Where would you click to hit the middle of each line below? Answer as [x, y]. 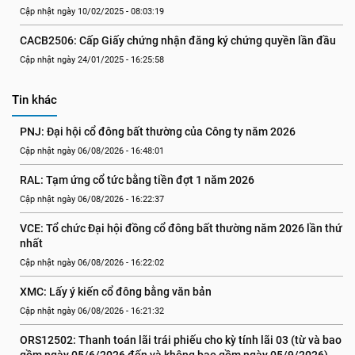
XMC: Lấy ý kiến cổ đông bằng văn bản [116, 292]
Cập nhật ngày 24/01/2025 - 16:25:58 [92, 60]
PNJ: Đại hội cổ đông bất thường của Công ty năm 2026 [158, 132]
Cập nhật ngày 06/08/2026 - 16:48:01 [92, 151]
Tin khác [34, 100]
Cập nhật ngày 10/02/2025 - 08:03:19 [92, 11]
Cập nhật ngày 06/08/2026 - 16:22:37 [92, 199]
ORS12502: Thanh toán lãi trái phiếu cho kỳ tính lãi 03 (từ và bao [181, 340]
